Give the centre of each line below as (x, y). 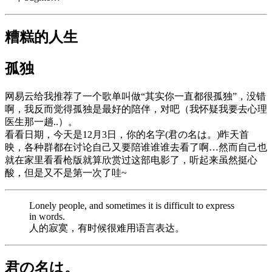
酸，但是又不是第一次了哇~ (66, 173)
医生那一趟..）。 (41, 122)
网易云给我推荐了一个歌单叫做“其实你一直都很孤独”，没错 (135, 97)
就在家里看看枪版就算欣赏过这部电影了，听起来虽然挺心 (131, 160)
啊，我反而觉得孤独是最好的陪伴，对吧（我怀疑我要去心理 (136, 109)
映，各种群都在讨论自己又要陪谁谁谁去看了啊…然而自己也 (136, 148)
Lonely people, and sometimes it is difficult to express (132, 206)
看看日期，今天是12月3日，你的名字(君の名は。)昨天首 (127, 135)
